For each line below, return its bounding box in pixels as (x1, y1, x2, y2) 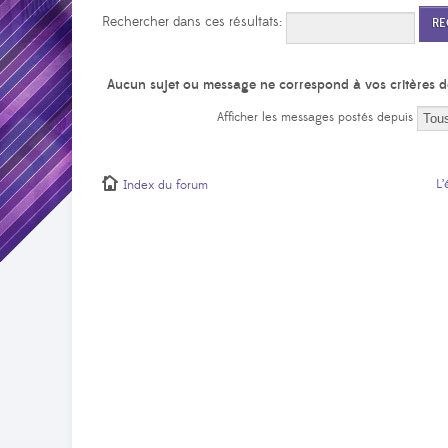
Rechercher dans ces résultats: (102, 12, 286, 31)
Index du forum (123, 177, 208, 193)
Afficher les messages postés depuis (217, 109, 417, 126)
